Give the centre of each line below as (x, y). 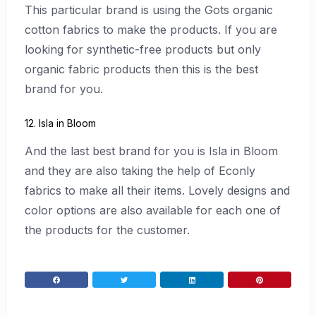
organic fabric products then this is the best (141, 69)
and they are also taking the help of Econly (140, 170)
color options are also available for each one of (153, 210)
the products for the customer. (109, 230)
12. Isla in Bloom (60, 123)
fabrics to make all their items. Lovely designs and (157, 190)
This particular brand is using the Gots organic (149, 10)
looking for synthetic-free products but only (143, 50)
